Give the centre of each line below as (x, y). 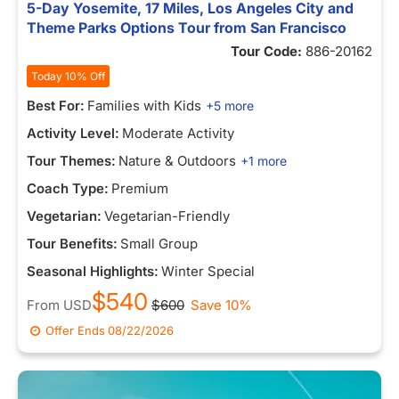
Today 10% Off (68, 76)
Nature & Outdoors (177, 161)
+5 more (230, 106)
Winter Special (208, 271)
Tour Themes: (71, 161)
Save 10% (221, 305)
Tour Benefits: (72, 244)
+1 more (264, 161)
